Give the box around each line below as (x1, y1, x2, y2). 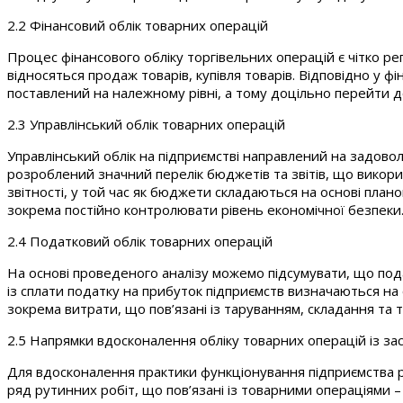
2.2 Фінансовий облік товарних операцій (7, 15, 268, 34)
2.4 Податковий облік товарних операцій (7, 231, 273, 250)
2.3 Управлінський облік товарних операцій (7, 114, 285, 133)
